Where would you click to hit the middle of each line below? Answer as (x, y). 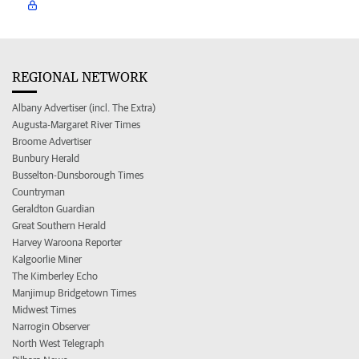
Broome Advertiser (52, 141)
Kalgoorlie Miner (47, 259)
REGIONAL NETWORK (80, 77)
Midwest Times (44, 309)
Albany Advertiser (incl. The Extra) (84, 107)
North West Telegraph (58, 343)
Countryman (38, 192)
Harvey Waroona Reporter (67, 242)
